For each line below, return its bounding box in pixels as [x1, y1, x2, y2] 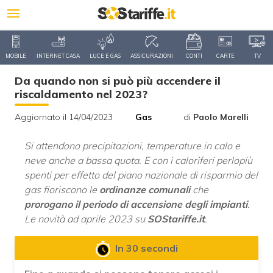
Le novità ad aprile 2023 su [24, 213, 147, 225]
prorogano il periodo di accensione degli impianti [24, 198, 247, 210]
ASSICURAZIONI [130, 52, 173, 59]
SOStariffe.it [147, 213, 205, 225]
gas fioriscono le [24, 183, 99, 196]
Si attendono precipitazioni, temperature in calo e [24, 140, 240, 152]
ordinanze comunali [99, 183, 190, 196]
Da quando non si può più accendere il [15, 74, 221, 88]
